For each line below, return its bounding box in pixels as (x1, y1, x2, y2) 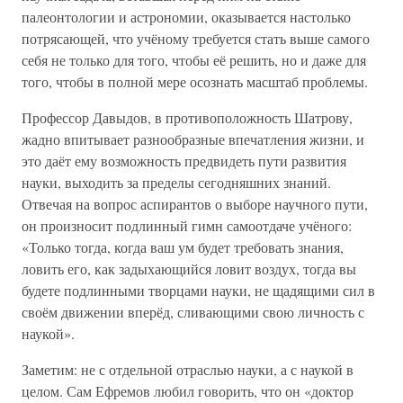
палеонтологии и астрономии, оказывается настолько (22, 7, 351, 26)
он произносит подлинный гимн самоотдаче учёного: (22, 216, 352, 235)
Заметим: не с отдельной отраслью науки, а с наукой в (22, 360, 354, 379)
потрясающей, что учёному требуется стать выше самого (22, 29, 370, 48)
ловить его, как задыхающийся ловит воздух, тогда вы (22, 259, 356, 278)
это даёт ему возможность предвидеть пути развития (22, 151, 346, 170)
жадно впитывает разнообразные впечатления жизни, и (22, 130, 364, 148)
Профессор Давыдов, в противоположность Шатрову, (22, 108, 353, 127)
